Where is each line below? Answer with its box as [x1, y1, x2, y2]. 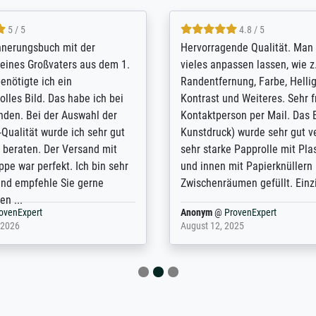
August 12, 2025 [181, 219, 245, 232]
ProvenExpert [224, 206, 277, 219]
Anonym [181, 206, 213, 219]
